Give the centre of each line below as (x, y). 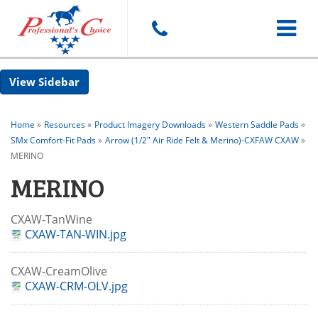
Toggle (294, 28)
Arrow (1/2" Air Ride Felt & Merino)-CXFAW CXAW (202, 140)
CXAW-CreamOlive (63, 271)
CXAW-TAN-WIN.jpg (76, 234)
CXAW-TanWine (56, 219)
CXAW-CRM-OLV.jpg (76, 286)
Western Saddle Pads (257, 125)
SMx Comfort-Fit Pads (53, 140)
